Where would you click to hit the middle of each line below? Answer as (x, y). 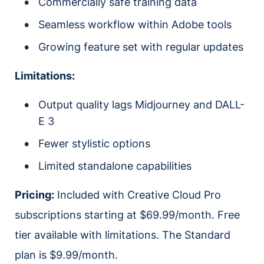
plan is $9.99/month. (66, 255)
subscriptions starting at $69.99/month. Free (127, 214)
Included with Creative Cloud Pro (138, 194)
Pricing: (34, 194)
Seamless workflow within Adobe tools (135, 24)
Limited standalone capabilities (115, 166)
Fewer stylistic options (94, 143)
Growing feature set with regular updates (141, 47)
